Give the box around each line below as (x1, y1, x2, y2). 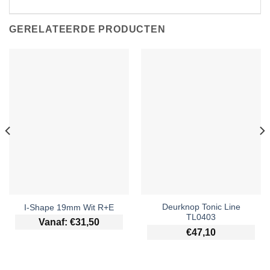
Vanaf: (39, 217, 70, 228)
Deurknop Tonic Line (162, 202, 240, 212)
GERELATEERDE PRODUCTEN (9, 24, 166, 34)
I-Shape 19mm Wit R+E (24, 203, 114, 213)
